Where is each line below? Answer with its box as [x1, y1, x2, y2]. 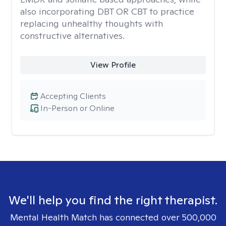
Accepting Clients [40, 91, 106, 101]
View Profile [90, 60, 136, 70]
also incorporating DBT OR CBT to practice [20, 6, 194, 17]
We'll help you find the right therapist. [9, 192, 217, 208]
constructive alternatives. [20, 30, 125, 41]
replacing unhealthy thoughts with [20, 18, 163, 29]
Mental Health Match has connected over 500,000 [10, 211, 216, 223]
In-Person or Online [40, 103, 115, 114]
